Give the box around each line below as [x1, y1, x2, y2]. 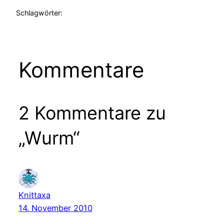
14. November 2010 [18, 202, 92, 213]
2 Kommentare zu [18, 101, 166, 124]
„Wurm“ [18, 126, 80, 149]
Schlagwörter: [16, 8, 62, 17]
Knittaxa [18, 189, 50, 200]
